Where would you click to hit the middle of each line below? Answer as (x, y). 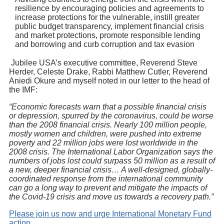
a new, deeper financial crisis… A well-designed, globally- (111, 170)
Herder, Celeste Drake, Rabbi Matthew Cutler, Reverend (108, 72)
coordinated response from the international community (106, 179)
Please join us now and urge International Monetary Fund (110, 214)
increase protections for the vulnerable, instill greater (107, 17)
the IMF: (23, 90)
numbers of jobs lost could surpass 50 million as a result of (112, 161)
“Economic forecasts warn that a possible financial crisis (108, 107)
